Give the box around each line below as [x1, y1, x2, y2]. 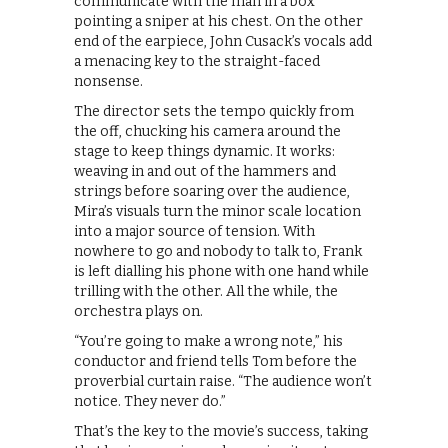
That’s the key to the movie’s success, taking [74, 422, 368, 440]
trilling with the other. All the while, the [74, 282, 338, 300]
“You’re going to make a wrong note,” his [74, 332, 343, 350]
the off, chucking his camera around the [74, 122, 341, 140]
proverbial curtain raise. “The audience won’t [74, 372, 372, 390]
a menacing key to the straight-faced [74, 52, 320, 70]
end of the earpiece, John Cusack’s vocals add [74, 32, 372, 50]
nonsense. [74, 72, 143, 90]
